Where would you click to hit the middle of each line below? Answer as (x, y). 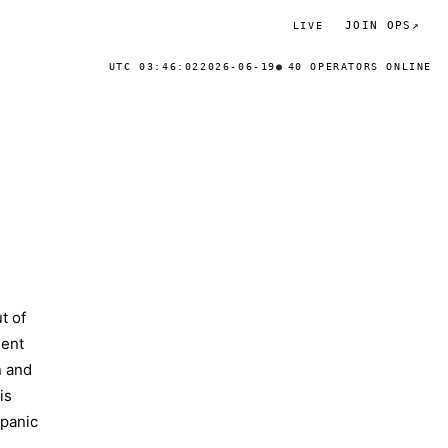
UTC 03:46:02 (154, 66)
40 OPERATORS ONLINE (359, 66)
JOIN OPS (378, 25)
